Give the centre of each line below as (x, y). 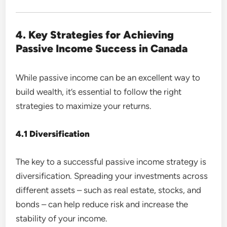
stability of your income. (62, 218)
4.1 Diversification (53, 134)
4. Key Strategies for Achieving (95, 34)
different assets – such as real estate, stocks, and (109, 190)
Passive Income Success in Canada (102, 48)
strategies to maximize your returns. (84, 106)
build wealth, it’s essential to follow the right (99, 91)
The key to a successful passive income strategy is (111, 161)
